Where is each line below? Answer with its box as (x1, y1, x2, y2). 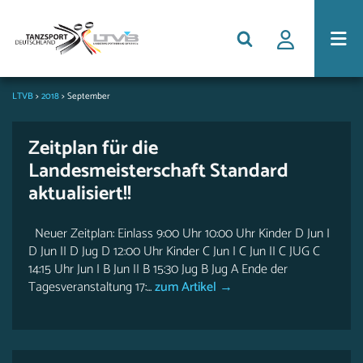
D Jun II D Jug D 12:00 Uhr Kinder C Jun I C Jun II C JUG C (28, 241, 320, 263)
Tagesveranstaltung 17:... (28, 276, 152, 298)
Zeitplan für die (28, 133, 158, 164)
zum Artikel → (152, 276, 233, 298)
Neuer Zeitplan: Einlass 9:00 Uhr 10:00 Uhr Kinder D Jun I (28, 223, 330, 245)
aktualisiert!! (28, 178, 131, 210)
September (67, 89, 110, 104)
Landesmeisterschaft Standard (28, 156, 288, 187)
